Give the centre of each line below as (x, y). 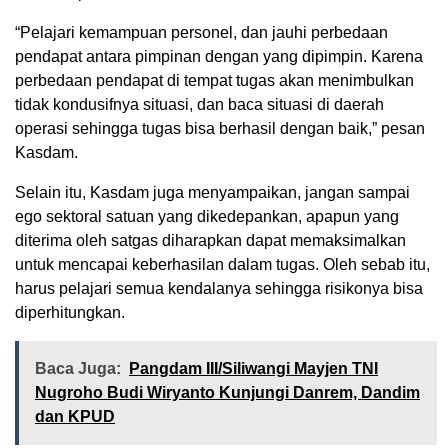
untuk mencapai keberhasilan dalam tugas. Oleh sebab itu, (222, 264)
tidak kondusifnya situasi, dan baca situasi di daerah (199, 104)
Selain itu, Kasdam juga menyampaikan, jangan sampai (212, 192)
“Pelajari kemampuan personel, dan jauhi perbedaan (201, 32)
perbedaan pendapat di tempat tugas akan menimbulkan (214, 80)
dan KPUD (75, 416)
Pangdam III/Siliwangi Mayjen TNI (253, 368)
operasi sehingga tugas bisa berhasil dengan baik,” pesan (220, 128)
